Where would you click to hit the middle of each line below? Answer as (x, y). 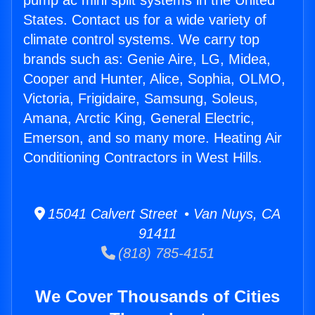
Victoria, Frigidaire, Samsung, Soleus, (141, 99)
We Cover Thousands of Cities (157, 297)
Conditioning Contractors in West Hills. (143, 158)
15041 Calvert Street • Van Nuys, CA (163, 214)
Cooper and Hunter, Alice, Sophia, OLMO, (154, 79)
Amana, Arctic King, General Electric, (139, 118)
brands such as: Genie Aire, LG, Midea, (147, 59)
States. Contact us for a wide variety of (145, 20)
